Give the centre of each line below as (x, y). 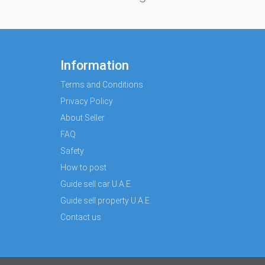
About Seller (83, 118)
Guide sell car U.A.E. (96, 184)
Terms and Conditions (102, 85)
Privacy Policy (87, 101)
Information (95, 65)
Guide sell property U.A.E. (106, 201)
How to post (83, 167)
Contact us (81, 217)
